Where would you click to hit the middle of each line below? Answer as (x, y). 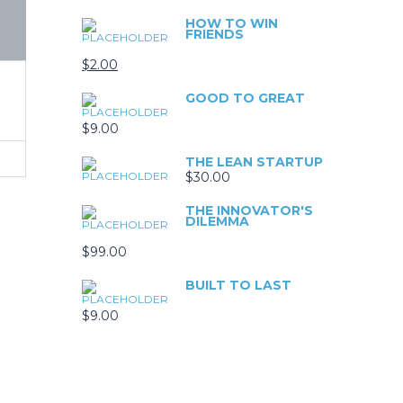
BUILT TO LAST (238, 285)
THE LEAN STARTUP (254, 161)
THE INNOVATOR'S (249, 210)
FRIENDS (215, 34)
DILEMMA (217, 221)
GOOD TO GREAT (245, 98)
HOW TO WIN (232, 23)
